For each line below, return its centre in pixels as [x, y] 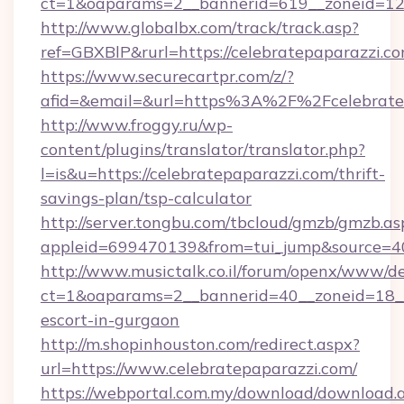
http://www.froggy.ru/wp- [137, 125]
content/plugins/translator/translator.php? [203, 149]
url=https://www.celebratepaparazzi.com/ [199, 368]
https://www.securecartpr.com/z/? [167, 76]
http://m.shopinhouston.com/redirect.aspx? [200, 344]
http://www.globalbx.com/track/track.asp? [200, 28]
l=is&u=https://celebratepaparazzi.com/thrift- [213, 174]
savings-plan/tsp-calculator [146, 198]
